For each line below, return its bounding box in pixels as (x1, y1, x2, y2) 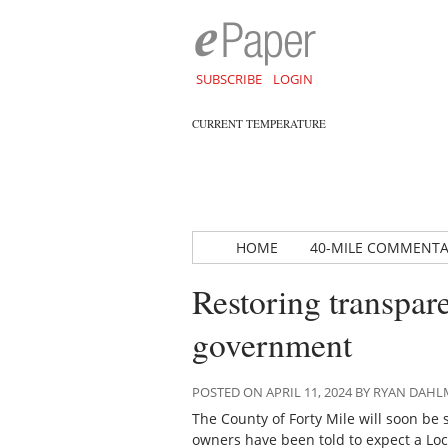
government (192, 322, 352, 366)
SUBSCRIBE (195, 70, 262, 88)
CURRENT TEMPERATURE (192, 116, 326, 131)
